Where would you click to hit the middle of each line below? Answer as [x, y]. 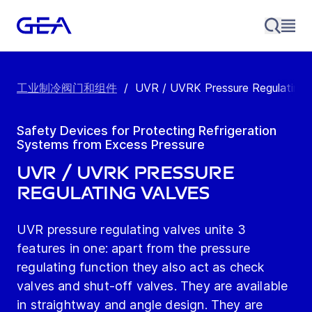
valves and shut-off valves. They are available [153, 286]
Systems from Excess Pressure [111, 145]
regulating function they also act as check [141, 267]
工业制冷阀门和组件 [67, 88]
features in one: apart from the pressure [134, 249]
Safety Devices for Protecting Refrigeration [147, 131]
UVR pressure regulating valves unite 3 [131, 230]
